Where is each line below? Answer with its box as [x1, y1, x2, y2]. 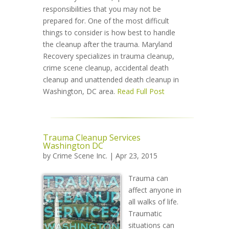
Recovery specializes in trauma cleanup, [43, 51, 174, 61]
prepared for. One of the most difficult [43, 16, 169, 26]
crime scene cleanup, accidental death [43, 63, 169, 73]
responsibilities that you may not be [43, 4, 161, 14]
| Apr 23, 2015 [107, 151, 157, 161]
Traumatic [128, 209, 162, 218]
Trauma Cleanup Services [43, 132, 141, 143]
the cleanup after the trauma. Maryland [43, 39, 172, 49]
